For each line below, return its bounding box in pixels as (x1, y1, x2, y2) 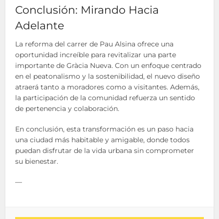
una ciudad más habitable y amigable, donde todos (15, 135, 190, 145)
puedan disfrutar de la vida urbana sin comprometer (15, 146, 195, 155)
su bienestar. (15, 157, 59, 166)
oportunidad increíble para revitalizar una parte (15, 50, 176, 60)
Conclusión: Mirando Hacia (15, 3, 159, 17)
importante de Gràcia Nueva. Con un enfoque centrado (15, 61, 202, 70)
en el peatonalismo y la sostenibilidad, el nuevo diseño (15, 72, 200, 81)
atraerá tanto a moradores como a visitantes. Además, (15, 83, 200, 92)
